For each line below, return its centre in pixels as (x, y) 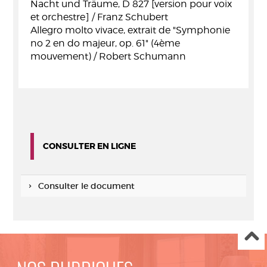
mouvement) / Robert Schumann (108, 56)
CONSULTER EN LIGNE (89, 146)
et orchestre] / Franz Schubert (99, 17)
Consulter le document (86, 186)
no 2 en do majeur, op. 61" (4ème (105, 43)
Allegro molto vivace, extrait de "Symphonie (130, 30)
